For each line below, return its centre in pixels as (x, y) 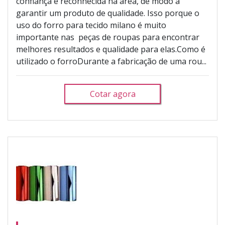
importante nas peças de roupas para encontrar (108, 37)
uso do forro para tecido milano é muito (91, 25)
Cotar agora (113, 94)
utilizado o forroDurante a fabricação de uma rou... (111, 61)
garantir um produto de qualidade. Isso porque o (108, 13)
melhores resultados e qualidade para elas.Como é (111, 49)
